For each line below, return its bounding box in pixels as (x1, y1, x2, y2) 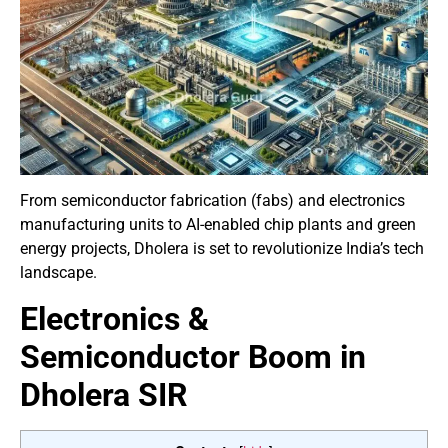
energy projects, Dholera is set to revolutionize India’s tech (20, 239, 424, 259)
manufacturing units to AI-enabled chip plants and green (20, 215, 416, 235)
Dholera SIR (20, 375, 188, 414)
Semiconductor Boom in (20, 337, 366, 376)
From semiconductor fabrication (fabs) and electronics (20, 191, 405, 211)
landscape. (20, 263, 97, 283)
